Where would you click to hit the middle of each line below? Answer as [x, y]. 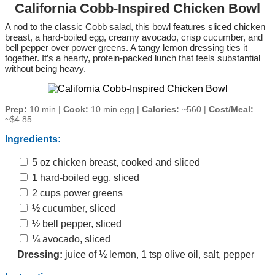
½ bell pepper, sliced [76, 223]
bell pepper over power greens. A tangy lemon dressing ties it [126, 47]
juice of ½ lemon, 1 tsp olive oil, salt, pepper [158, 254]
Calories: [161, 109]
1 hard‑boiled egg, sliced [84, 177]
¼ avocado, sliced [70, 239]
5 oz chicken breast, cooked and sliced [115, 162]
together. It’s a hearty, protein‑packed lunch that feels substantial [133, 58]
